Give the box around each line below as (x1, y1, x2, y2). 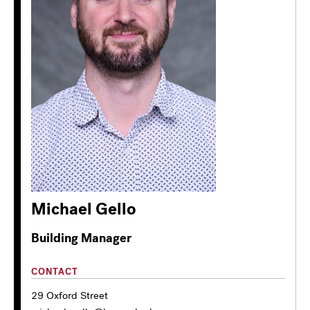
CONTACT (31, 265, 78, 277)
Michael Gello (31, 198, 136, 220)
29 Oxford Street (31, 289, 108, 302)
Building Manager (31, 230, 131, 246)
